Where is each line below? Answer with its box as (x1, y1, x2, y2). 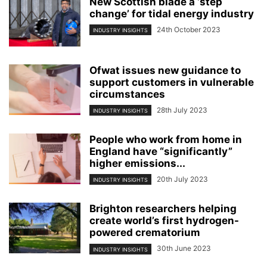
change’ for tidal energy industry (89, 8, 254, 20)
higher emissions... (89, 157, 185, 170)
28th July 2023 (157, 105, 207, 114)
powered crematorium (89, 226, 200, 239)
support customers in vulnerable (89, 76, 254, 88)
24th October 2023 (157, 25, 221, 34)
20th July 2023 (157, 175, 208, 184)
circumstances (89, 88, 165, 100)
